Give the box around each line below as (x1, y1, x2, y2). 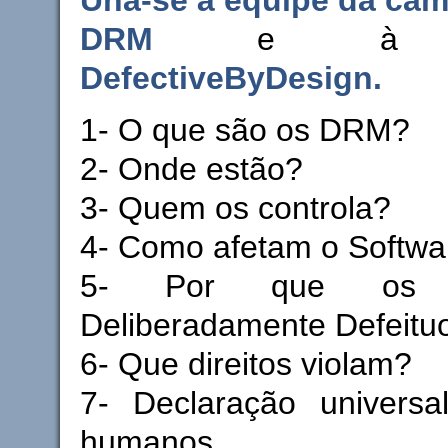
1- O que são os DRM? (79, 111, 410, 148)
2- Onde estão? (79, 150, 303, 187)
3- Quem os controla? (79, 189, 391, 226)
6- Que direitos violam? (79, 345, 412, 382)
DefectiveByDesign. (79, 59, 382, 96)
